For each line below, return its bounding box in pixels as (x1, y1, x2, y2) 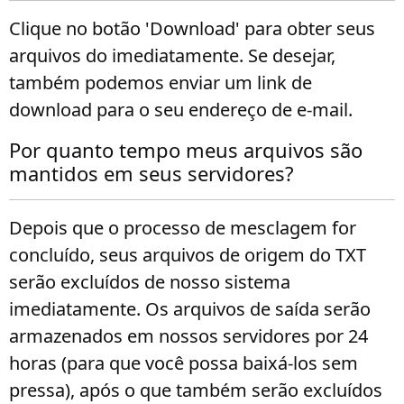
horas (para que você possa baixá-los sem (9, 351, 358, 375)
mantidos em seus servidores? (9, 160, 294, 187)
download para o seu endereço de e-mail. (9, 97, 353, 122)
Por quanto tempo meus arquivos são (9, 136, 363, 163)
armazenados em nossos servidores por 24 (9, 324, 368, 348)
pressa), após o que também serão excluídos (9, 378, 382, 402)
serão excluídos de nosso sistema (9, 270, 290, 294)
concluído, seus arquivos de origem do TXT (9, 243, 366, 267)
